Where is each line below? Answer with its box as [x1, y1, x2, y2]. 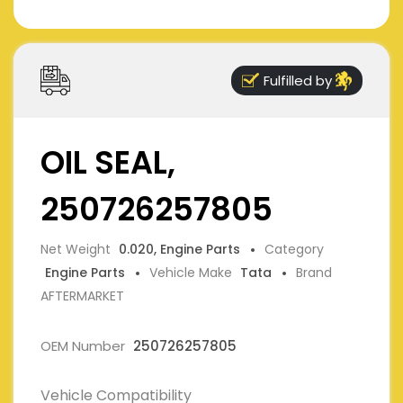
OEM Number [40, 336, 129, 356]
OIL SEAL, [40, 140, 175, 185]
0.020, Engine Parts [119, 240, 240, 259]
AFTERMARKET [40, 287, 124, 306]
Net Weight [40, 240, 114, 259]
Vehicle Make [149, 264, 236, 282]
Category [264, 240, 324, 259]
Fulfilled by [260, 71, 336, 91]
